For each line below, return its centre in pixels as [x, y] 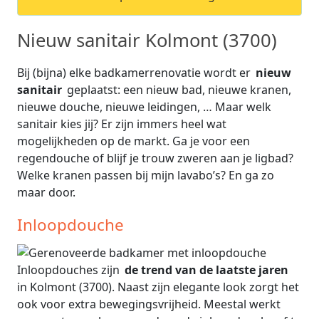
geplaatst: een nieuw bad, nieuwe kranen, [179, 89]
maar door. [46, 192]
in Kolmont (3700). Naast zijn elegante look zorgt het [158, 287]
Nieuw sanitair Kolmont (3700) [147, 40]
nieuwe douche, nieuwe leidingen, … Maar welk [144, 106]
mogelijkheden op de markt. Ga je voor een [134, 141]
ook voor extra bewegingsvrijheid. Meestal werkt [149, 304]
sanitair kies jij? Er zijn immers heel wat [122, 124]
